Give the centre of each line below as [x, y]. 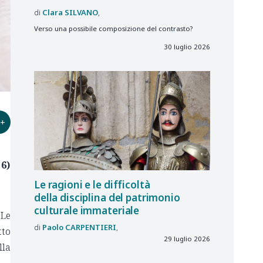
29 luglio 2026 [187, 238]
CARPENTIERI [91, 227]
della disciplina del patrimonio [107, 198]
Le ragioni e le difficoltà [92, 185]
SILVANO [81, 13]
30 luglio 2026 [187, 47]
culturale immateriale [87, 211]
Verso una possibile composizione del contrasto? [113, 28]
